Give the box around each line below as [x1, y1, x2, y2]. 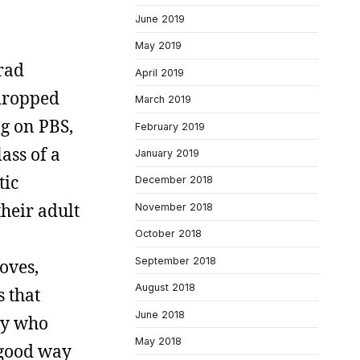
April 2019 [135, 66, 184, 79]
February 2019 [135, 120, 205, 133]
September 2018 [135, 254, 216, 267]
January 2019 [135, 147, 199, 159]
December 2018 [135, 174, 213, 186]
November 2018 [135, 200, 213, 213]
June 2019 [135, 12, 185, 25]
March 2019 [135, 93, 191, 106]
